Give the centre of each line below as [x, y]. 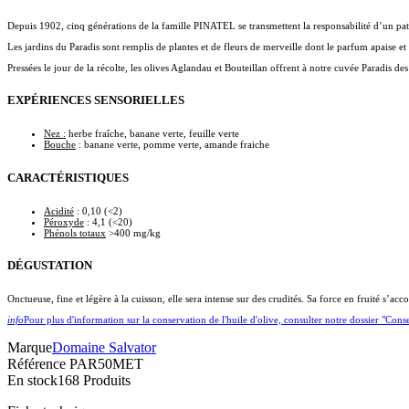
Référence [38, 364]
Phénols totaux [75, 232]
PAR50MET [106, 364]
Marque [30, 348]
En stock [32, 381]
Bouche [60, 145]
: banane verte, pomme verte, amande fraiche [173, 145]
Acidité [59, 210]
